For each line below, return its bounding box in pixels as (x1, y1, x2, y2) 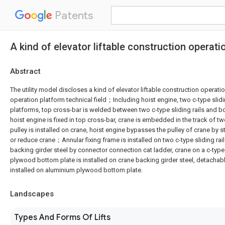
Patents (52, 9, 93, 22)
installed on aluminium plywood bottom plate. (10, 166, 143, 174)
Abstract (10, 67, 41, 76)
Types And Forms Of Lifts (14, 212, 110, 222)
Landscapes (10, 189, 54, 198)
